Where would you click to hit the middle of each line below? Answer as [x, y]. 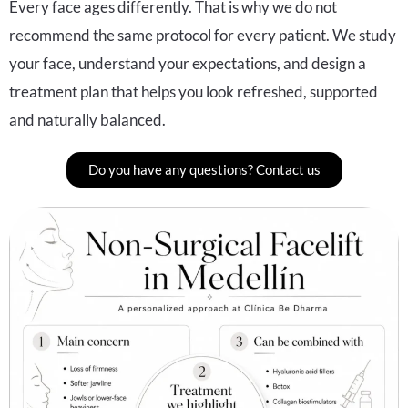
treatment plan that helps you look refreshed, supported [194, 91]
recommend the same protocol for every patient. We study [203, 35]
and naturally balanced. [87, 119]
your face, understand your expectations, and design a [188, 63]
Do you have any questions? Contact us [204, 169]
